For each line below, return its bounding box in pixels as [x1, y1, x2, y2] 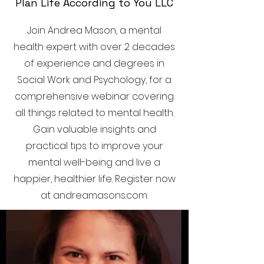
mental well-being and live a [28, 156, 160, 169]
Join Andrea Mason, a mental [27, 24, 161, 37]
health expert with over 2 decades [14, 40, 175, 54]
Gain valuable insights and [32, 123, 156, 136]
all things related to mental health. [15, 106, 174, 120]
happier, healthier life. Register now [13, 172, 176, 186]
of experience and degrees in [24, 57, 164, 70]
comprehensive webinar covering [15, 90, 174, 103]
